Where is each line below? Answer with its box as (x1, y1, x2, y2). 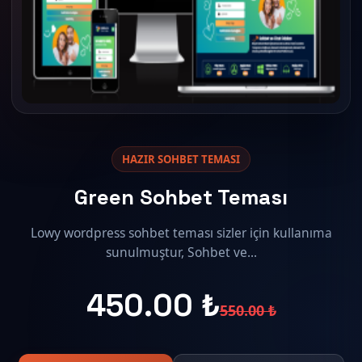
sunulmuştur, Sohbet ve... (105, 242, 257, 261)
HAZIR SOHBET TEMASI (122, 151, 240, 166)
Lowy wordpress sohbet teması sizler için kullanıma (30, 223, 332, 242)
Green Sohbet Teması (74, 183, 288, 211)
